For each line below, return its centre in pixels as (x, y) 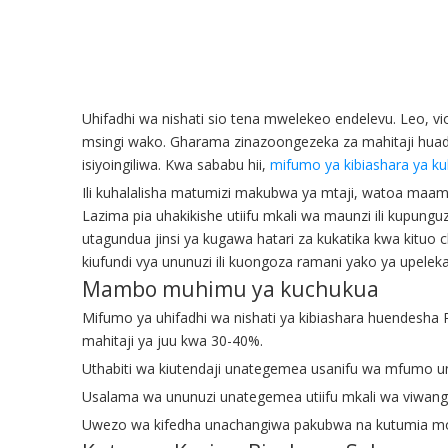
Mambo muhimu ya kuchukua (230, 288)
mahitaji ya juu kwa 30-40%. (172, 340)
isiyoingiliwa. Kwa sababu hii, (176, 164)
